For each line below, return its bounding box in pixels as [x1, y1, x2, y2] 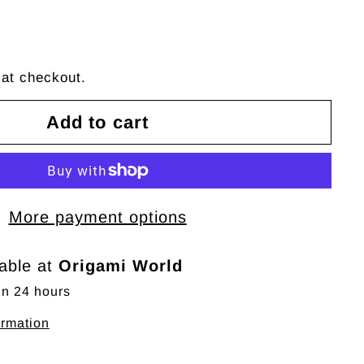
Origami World [58, 257, 183, 275]
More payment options [8, 208, 187, 226]
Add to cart [45, 112, 149, 132]
